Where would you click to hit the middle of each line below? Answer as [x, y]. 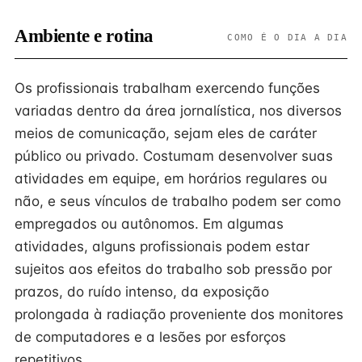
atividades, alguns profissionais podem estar [162, 246]
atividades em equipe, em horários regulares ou [171, 179]
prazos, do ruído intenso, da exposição [142, 292]
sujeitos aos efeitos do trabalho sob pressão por [173, 269]
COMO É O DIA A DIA [287, 37]
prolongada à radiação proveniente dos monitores [179, 314]
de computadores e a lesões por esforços [150, 337]
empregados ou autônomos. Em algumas [149, 224]
